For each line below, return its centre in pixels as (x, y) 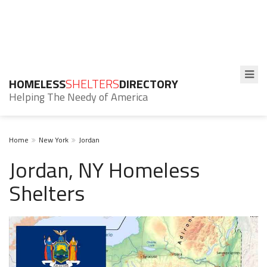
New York (54, 140)
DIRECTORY (149, 84)
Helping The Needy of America (78, 97)
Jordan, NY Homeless (104, 170)
